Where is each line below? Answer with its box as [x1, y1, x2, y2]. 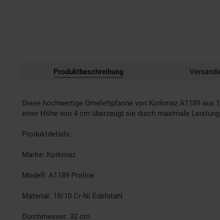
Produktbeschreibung [53, 67, 124, 76]
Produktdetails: [22, 130, 72, 138]
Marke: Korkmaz [22, 150, 76, 159]
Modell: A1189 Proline [22, 171, 94, 180]
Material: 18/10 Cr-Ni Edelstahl [22, 192, 123, 200]
